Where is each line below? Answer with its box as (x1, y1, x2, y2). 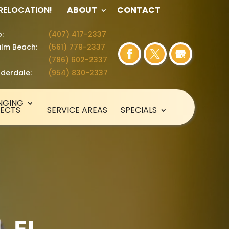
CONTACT (117, 4, 161, 16)
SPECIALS (120, 104, 157, 116)
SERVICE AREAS (47, 104, 107, 116)
